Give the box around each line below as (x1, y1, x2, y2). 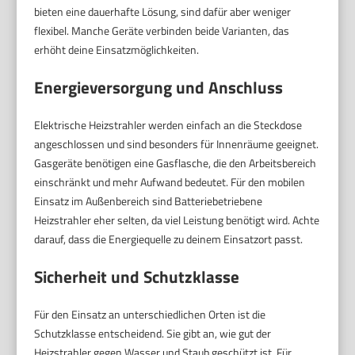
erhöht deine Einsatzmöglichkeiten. (34, 40, 200, 58)
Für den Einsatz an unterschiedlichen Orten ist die (34, 305, 266, 323)
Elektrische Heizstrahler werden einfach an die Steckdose (34, 116, 303, 133)
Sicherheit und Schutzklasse (34, 263, 240, 289)
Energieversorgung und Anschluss (34, 74, 284, 100)
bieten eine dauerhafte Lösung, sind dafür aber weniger (34, 2, 292, 20)
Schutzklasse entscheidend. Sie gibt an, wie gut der (34, 324, 272, 342)
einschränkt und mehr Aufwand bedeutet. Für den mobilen (34, 173, 306, 190)
